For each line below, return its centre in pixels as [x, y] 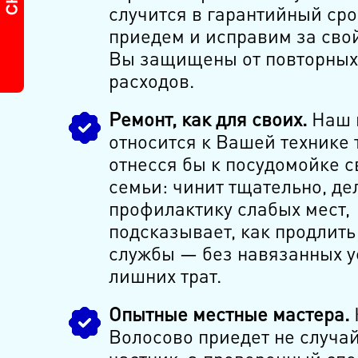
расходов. [151, 81]
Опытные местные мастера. [229, 314]
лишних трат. [165, 276]
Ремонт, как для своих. [207, 119]
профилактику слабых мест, [229, 209]
